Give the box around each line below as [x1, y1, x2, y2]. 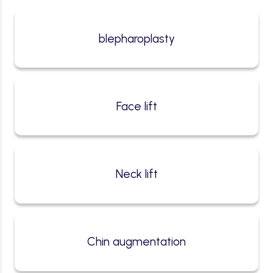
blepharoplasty [98, 31, 175, 46]
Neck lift [115, 166, 158, 181]
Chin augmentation [87, 235, 186, 249]
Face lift [116, 99, 157, 113]
